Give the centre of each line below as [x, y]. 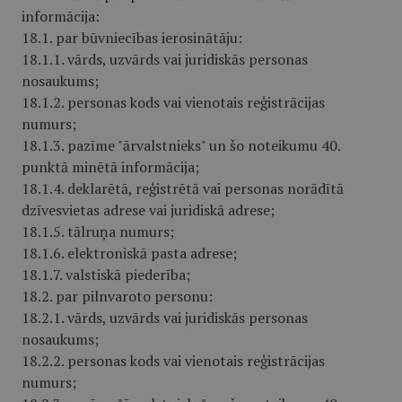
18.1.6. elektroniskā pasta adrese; [129, 253]
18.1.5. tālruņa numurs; [98, 232]
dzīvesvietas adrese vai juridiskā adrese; [148, 210]
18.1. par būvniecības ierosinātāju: [132, 38]
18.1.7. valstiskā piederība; [106, 275]
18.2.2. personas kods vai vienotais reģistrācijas [173, 361]
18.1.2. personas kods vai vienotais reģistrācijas [173, 102]
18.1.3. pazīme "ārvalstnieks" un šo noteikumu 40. [181, 145]
